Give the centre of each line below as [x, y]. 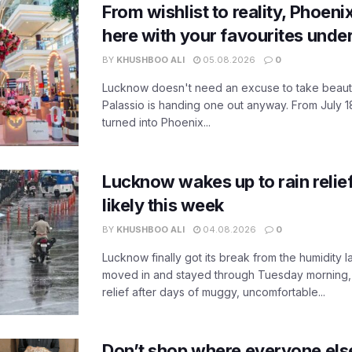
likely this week [163, 205]
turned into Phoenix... [156, 122]
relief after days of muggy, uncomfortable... [214, 291]
